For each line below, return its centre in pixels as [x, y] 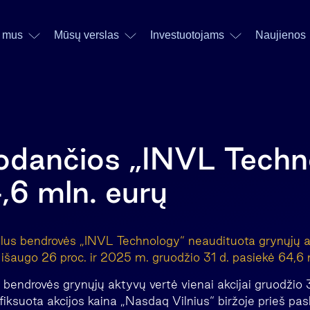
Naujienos [280, 35]
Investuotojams [187, 35]
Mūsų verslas [86, 35]
